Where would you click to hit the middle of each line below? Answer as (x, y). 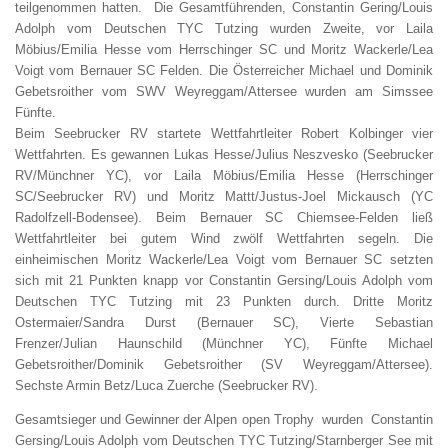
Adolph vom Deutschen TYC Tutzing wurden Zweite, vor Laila (224, 28)
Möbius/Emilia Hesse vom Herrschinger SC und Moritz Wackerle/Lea (224, 49)
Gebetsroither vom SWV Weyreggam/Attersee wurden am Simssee (224, 91)
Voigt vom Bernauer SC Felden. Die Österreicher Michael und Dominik (224, 70)
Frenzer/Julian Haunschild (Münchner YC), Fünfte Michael (224, 343)
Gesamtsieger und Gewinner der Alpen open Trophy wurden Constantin (224, 420)
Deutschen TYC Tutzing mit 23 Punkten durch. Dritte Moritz (224, 301)
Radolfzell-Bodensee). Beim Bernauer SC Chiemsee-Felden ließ (224, 217)
